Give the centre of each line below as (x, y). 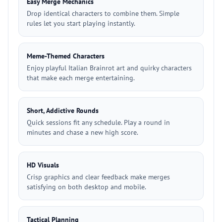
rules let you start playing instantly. (81, 23)
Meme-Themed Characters (66, 56)
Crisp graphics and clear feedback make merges (98, 177)
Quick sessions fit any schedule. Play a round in (98, 122)
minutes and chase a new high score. (83, 132)
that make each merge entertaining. (81, 78)
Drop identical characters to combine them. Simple (103, 13)
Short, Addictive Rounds (63, 111)
